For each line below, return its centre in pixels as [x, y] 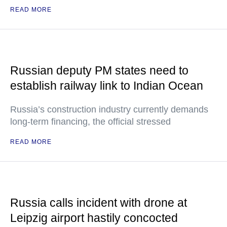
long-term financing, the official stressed [90, 122]
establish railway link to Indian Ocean [107, 86]
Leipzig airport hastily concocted [94, 218]
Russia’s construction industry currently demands [109, 110]
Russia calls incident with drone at [99, 203]
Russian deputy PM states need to [99, 71]
